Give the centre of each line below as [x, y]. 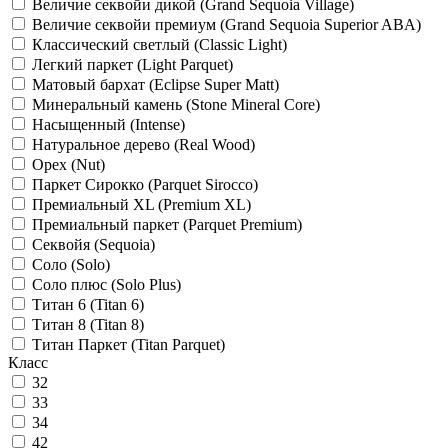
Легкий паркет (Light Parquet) [132, 64]
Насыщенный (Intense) [108, 124]
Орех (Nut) [68, 164]
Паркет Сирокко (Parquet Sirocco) [145, 184]
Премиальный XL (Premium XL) [141, 204]
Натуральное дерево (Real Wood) [143, 144]
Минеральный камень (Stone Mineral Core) [176, 104]
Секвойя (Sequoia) [93, 244]
